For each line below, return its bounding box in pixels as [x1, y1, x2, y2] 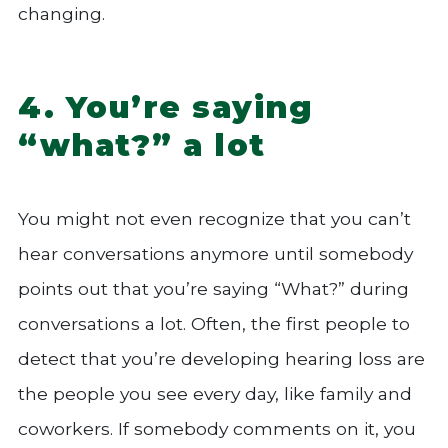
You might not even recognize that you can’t [18, 208, 411, 229]
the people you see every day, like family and [18, 383, 412, 404]
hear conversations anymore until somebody [18, 243, 413, 264]
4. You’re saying [18, 87, 314, 126]
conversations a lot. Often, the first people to [18, 313, 410, 334]
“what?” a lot [18, 125, 266, 164]
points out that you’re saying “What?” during [18, 278, 409, 299]
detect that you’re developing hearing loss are [18, 348, 425, 369]
